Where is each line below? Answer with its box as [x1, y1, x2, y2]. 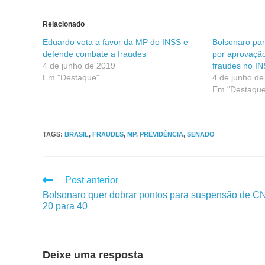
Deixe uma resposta [43, 249, 143, 261]
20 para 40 [43, 201, 88, 211]
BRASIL [64, 131, 89, 138]
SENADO [187, 131, 215, 138]
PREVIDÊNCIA [140, 131, 183, 138]
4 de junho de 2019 [43, 61, 115, 70]
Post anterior [65, 175, 118, 185]
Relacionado [43, 20, 85, 28]
